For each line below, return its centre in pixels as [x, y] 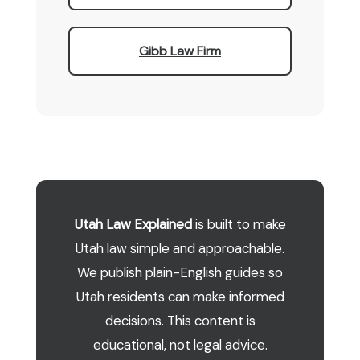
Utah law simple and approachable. [180, 248]
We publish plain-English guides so [180, 272]
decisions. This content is [180, 321]
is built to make [239, 224]
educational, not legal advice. [180, 345]
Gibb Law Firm [180, 51]
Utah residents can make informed [180, 297]
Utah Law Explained [133, 224]
